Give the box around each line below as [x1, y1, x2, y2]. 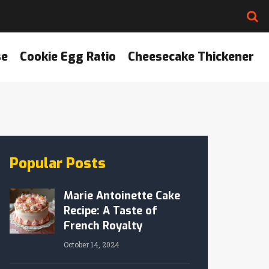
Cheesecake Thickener [128, 49, 254, 65]
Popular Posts [10, 154, 106, 173]
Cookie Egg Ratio [20, 49, 116, 65]
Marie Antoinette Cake [64, 189, 180, 203]
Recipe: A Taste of [64, 204, 157, 218]
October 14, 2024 [64, 240, 119, 249]
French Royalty [64, 219, 142, 233]
